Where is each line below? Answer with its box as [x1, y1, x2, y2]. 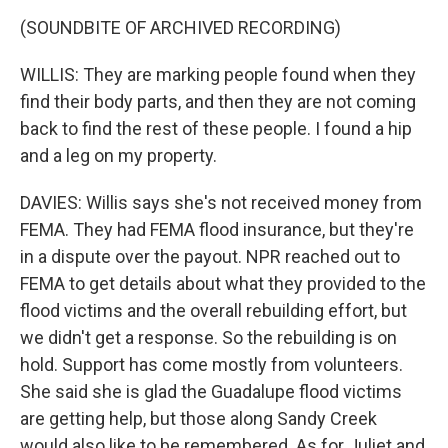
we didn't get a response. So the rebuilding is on [20, 327, 397, 348]
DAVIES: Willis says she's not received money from [20, 192, 422, 213]
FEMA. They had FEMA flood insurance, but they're [20, 219, 414, 240]
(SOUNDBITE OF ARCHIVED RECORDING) [20, 17, 341, 38]
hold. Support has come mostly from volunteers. [20, 354, 403, 375]
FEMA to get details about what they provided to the [20, 273, 426, 294]
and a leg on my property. [20, 145, 217, 166]
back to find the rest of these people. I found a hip [20, 118, 412, 139]
